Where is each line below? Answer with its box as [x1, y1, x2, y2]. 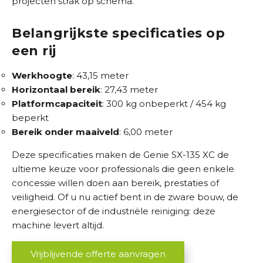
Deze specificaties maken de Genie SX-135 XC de [12, 149, 229, 160]
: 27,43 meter [100, 84, 158, 95]
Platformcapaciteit [12, 98, 102, 109]
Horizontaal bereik [12, 84, 100, 95]
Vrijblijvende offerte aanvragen [31, 248, 166, 259]
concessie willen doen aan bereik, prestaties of [12, 177, 219, 188]
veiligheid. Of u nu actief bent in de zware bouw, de [12, 191, 238, 203]
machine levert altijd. [12, 220, 104, 231]
